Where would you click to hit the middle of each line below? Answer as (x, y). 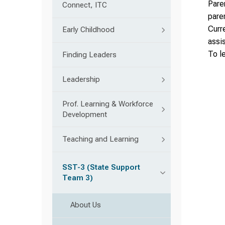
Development (85, 114)
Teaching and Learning (100, 139)
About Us (86, 205)
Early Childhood (88, 30)
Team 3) (78, 178)
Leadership (81, 79)
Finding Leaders (89, 54)
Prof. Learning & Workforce (108, 104)
